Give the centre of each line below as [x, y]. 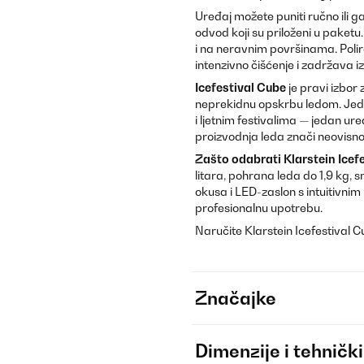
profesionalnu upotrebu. [259, 208]
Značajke [236, 298]
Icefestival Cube [240, 87]
